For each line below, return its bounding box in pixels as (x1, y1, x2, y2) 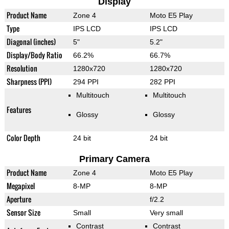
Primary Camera (79, 154, 150, 165)
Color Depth (6, 132, 40, 144)
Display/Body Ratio (6, 50, 62, 61)
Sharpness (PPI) (6, 76, 52, 87)
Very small (149, 209, 183, 217)
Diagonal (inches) (6, 36, 56, 48)
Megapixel (6, 180, 35, 192)
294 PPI (73, 78, 99, 86)
